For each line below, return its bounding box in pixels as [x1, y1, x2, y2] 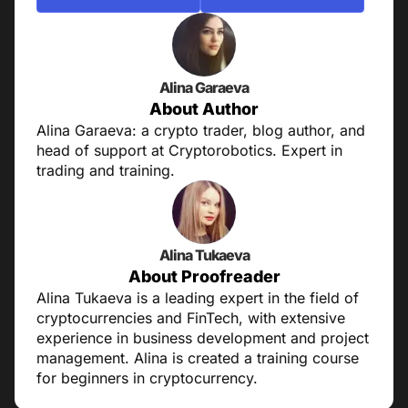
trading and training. [36, 161, 175, 180]
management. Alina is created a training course [36, 349, 359, 368]
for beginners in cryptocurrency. [36, 369, 258, 388]
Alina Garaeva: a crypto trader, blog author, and [36, 121, 365, 140]
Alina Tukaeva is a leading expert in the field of [36, 289, 359, 308]
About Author [149, 99, 259, 119]
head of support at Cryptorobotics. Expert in [36, 141, 342, 160]
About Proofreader [127, 267, 280, 287]
